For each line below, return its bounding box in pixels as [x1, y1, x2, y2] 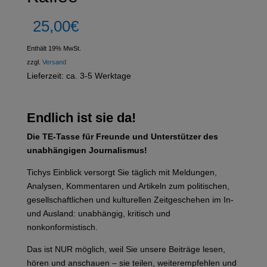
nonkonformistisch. [26, 221, 100, 233]
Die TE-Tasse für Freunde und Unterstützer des [26, 131, 218, 142]
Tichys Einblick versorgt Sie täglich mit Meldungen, [26, 166, 217, 178]
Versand [42, 57, 66, 67]
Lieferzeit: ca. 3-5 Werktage [26, 70, 131, 82]
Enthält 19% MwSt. [26, 44, 81, 53]
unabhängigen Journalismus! [26, 144, 147, 156]
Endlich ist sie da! [26, 108, 136, 126]
